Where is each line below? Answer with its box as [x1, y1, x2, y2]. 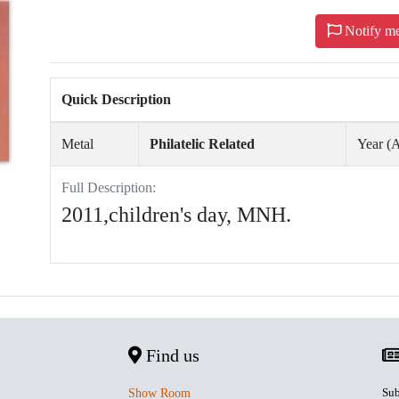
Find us [142, 346, 199, 366]
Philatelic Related [150, 136, 255, 152]
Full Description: [61, 180, 156, 196]
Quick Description [61, 92, 171, 108]
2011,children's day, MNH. [61, 203, 291, 227]
